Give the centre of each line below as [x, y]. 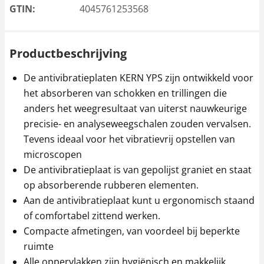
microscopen [53, 154]
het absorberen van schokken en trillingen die [125, 93]
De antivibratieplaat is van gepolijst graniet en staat [138, 170]
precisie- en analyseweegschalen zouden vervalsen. [137, 124]
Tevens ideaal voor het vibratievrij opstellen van [129, 139]
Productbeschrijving [68, 53]
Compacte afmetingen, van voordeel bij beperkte [132, 231]
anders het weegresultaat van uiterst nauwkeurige [135, 108]
